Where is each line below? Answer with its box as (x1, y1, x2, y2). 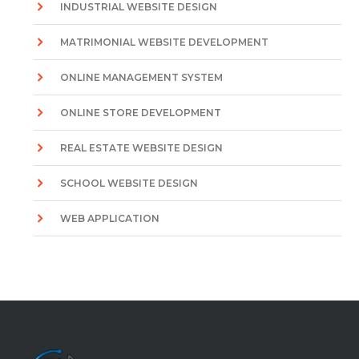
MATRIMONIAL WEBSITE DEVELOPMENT (60, 36, 269, 48)
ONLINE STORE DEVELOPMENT (60, 107, 222, 119)
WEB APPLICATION (60, 212, 160, 224)
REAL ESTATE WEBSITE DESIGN (60, 142, 224, 154)
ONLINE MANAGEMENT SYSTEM (60, 71, 224, 83)
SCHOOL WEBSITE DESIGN (60, 177, 199, 189)
